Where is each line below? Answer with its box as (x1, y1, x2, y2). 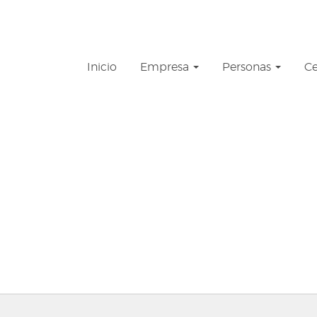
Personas (222, 62, 274, 73)
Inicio (87, 62, 117, 73)
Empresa (140, 62, 192, 73)
